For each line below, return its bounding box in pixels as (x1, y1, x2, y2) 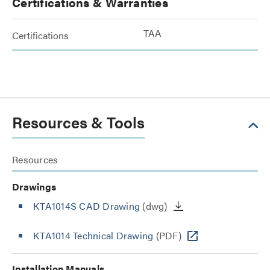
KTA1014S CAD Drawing (33, 199, 140, 213)
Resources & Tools (12, 111, 145, 133)
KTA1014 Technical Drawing (33, 228, 154, 242)
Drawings (12, 180, 56, 193)
